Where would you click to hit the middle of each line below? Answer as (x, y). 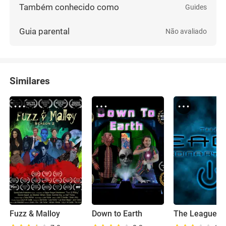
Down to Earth (117, 214)
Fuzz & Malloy (35, 214)
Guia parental (45, 32)
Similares (30, 81)
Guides (196, 7)
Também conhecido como (69, 7)
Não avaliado (186, 32)
